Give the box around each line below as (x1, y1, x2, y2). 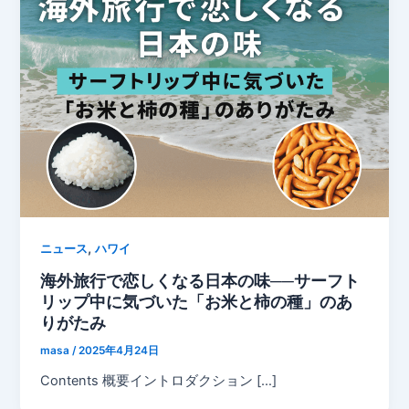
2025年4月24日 (79, 343, 160, 357)
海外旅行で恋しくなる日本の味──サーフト (40, 270, 361, 290)
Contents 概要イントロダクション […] (40, 372, 278, 389)
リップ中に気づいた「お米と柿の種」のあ (40, 291, 353, 311)
